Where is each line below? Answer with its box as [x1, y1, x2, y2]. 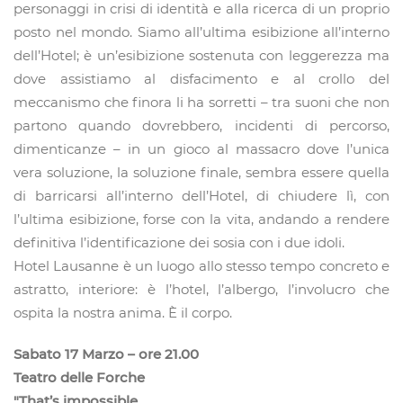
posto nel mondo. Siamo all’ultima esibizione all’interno [13, 23, 390, 41]
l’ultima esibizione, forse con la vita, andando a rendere [13, 210, 390, 228]
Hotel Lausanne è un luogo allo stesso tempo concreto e [13, 257, 390, 275]
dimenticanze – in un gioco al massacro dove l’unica [13, 140, 390, 158]
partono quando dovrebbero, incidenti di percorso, [13, 117, 390, 135]
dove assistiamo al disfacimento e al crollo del [13, 70, 390, 88]
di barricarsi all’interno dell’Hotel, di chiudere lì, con [13, 187, 390, 205]
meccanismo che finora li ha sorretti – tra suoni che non [13, 94, 390, 112]
